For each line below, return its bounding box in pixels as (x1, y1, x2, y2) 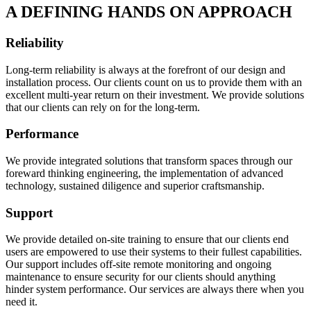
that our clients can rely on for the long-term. (6, 101, 200, 113)
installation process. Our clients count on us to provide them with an (6, 76, 302, 88)
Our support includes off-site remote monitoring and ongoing (6, 258, 271, 271)
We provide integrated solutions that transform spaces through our (6, 155, 292, 167)
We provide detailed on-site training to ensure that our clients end (6, 233, 289, 246)
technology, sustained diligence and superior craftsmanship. (6, 180, 264, 192)
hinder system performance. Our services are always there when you (6, 283, 304, 296)
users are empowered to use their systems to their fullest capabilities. (6, 246, 302, 258)
